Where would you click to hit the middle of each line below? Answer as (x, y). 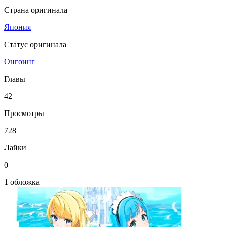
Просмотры (24, 113)
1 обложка (22, 182)
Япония (17, 27)
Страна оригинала (36, 10)
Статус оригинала (35, 44)
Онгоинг (20, 62)
